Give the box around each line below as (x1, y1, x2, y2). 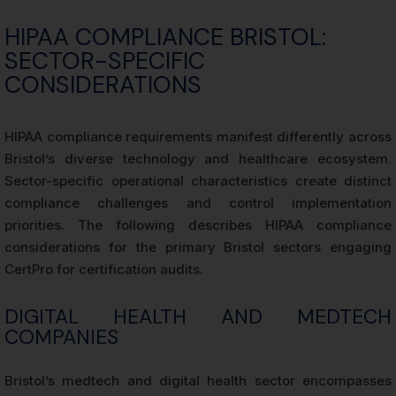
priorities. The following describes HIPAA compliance (4, 216, 392, 233)
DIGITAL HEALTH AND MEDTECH (4, 302, 392, 330)
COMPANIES (4, 323, 118, 350)
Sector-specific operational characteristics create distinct (4, 171, 392, 189)
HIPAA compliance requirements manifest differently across (4, 127, 392, 145)
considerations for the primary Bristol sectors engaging (4, 238, 392, 255)
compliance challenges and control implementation (4, 194, 392, 211)
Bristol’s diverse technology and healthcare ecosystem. (4, 149, 392, 167)
